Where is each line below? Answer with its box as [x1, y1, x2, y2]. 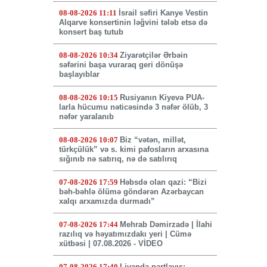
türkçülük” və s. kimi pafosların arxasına [58, 145, 209, 154]
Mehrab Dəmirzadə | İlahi [119, 220, 212, 229]
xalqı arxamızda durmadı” [58, 197, 155, 206]
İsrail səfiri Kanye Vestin [118, 8, 208, 18]
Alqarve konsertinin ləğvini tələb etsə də [58, 18, 207, 27]
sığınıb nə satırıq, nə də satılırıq [58, 154, 177, 164]
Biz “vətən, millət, [119, 135, 186, 145]
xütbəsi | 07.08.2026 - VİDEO [58, 239, 163, 249]
